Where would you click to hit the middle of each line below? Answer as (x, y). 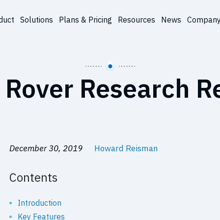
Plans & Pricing (85, 20)
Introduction (40, 203)
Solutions (36, 20)
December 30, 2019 (47, 148)
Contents (34, 178)
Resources (136, 20)
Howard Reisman (126, 148)
